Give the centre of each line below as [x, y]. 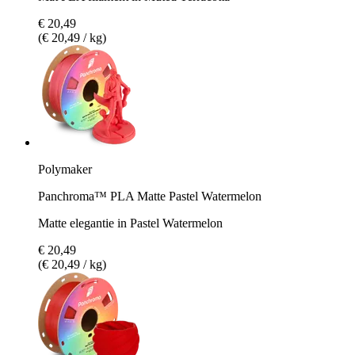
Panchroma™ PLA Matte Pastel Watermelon [150, 196]
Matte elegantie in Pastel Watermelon [130, 223]
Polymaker [65, 169]
